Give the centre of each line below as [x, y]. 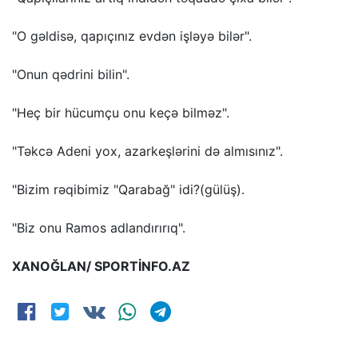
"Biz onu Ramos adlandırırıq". [99, 227]
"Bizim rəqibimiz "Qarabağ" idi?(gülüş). [128, 189]
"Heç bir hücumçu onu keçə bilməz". [121, 112]
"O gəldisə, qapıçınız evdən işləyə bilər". [132, 36]
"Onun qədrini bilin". [71, 74]
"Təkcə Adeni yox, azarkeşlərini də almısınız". [147, 151]
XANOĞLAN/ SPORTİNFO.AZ [101, 266]
